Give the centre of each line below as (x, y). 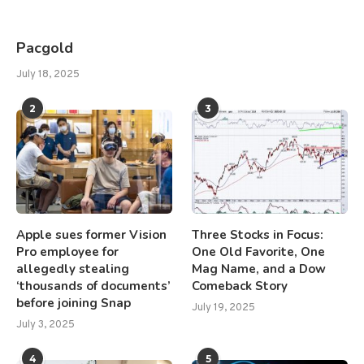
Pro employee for (67, 252)
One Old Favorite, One (259, 252)
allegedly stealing (73, 269)
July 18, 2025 (48, 75)
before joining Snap (74, 303)
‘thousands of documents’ (93, 286)
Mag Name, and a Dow (259, 269)
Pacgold (45, 48)
